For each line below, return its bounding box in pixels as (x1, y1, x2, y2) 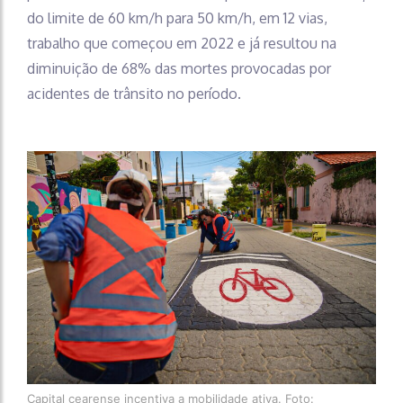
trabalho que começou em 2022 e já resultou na (27, 34, 336, 53)
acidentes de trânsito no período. (27, 85, 241, 103)
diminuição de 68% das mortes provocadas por (27, 59, 331, 78)
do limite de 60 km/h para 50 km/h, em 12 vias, (27, 9, 327, 28)
